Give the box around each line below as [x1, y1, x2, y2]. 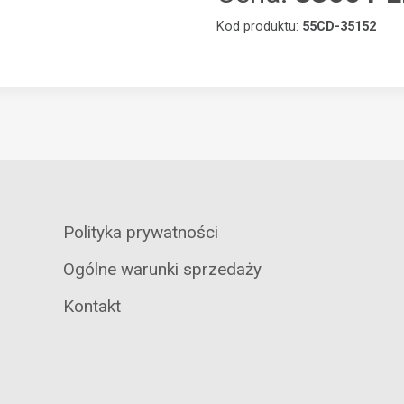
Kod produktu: [216, 18, 302, 34]
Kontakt [62, 296, 121, 317]
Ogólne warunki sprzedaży [62, 259, 262, 280]
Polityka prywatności [62, 221, 218, 243]
